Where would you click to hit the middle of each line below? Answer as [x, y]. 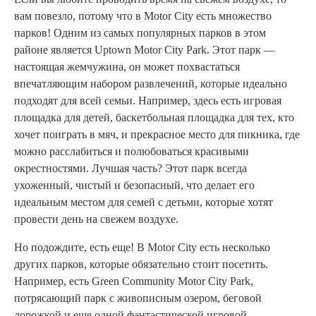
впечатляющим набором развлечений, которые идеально [151, 84]
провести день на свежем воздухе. [96, 219]
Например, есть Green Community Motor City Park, [134, 281]
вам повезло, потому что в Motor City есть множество [143, 16]
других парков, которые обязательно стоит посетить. [141, 265]
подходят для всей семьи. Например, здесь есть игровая [148, 101]
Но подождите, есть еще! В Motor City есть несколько [142, 248]
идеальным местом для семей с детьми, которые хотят [144, 202]
